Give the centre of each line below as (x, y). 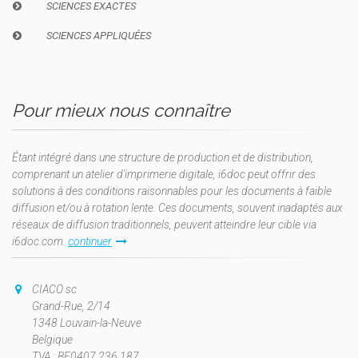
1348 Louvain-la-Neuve (87, 323)
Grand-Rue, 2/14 (71, 306)
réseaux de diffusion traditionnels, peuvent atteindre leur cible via (164, 225)
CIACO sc (54, 290)
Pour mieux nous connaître (121, 111)
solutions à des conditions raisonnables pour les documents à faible (172, 191)
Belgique (52, 340)
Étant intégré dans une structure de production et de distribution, (163, 158)
